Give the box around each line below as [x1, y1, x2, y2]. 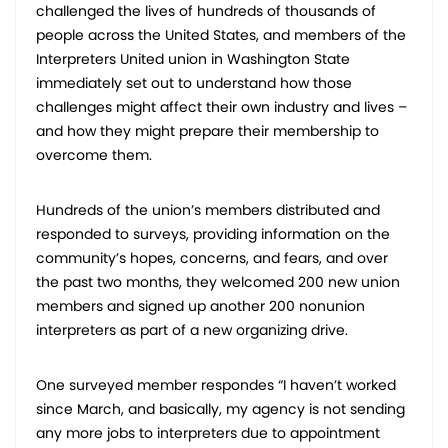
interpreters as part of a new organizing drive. [36, 320, 348, 341]
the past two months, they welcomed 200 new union [36, 272, 400, 293]
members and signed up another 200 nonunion [36, 296, 365, 317]
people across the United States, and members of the [36, 25, 406, 46]
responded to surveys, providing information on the [36, 224, 390, 245]
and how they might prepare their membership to [36, 121, 379, 142]
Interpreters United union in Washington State [36, 49, 350, 70]
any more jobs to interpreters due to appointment [36, 423, 380, 444]
